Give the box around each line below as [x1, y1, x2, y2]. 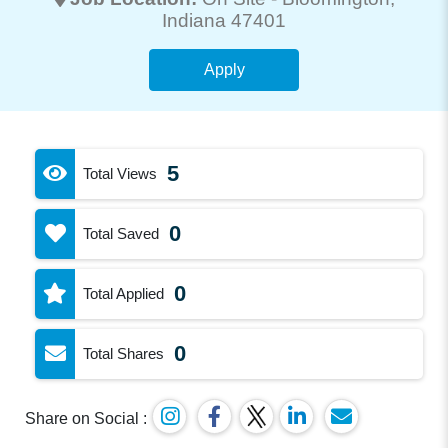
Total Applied [83, 284, 165, 302]
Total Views [83, 164, 158, 182]
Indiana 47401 [162, 9, 286, 31]
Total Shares [83, 344, 165, 362]
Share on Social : [25, 409, 148, 427]
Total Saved [83, 224, 160, 242]
